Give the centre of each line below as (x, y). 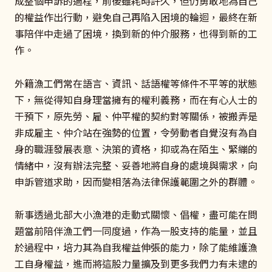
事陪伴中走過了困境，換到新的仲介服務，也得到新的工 (136, 34)
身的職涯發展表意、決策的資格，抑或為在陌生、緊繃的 (136, 148)
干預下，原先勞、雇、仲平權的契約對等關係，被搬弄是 (136, 116)
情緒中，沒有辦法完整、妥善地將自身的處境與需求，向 (136, 165)
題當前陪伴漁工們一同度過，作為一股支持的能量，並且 (136, 230)
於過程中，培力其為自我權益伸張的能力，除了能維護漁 (136, 247)
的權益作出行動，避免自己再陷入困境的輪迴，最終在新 (136, 17)
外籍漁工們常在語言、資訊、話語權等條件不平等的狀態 (136, 83)
